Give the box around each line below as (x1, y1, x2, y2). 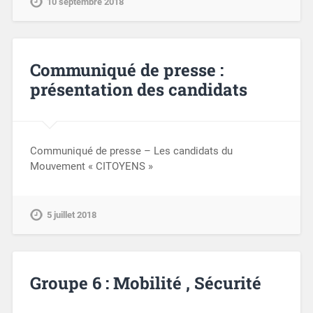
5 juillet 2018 (46, 209, 96, 220)
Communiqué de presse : (29, 59, 224, 82)
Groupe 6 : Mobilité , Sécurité (29, 271, 261, 294)
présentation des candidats (29, 78, 247, 101)
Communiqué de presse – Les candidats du (29, 145, 233, 158)
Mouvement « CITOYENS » (29, 160, 153, 173)
